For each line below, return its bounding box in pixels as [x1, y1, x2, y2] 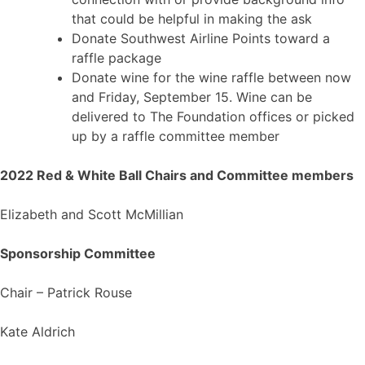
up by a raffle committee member [72, 128, 279, 145]
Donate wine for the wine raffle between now [72, 69, 351, 86]
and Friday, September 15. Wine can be [72, 89, 312, 106]
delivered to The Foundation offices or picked [72, 108, 354, 125]
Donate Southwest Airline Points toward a [72, 30, 330, 47]
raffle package [72, 50, 161, 67]
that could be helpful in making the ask [72, 11, 312, 28]
